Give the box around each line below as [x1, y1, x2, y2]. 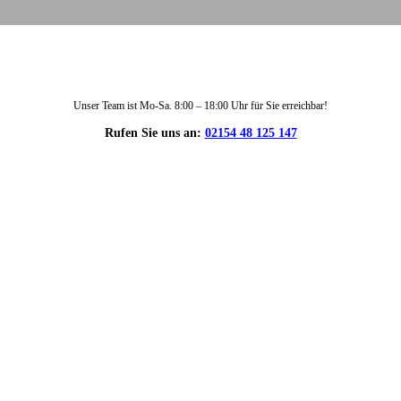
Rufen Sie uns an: [104, 125, 205, 141]
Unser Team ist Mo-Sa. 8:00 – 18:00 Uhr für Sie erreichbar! [73, 99, 328, 112]
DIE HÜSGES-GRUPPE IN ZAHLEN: [96, 208, 305, 223]
